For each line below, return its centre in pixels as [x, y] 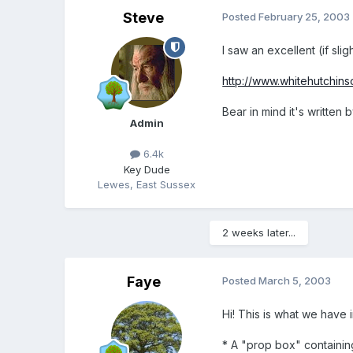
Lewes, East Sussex [147, 184]
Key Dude [147, 169]
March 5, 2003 [295, 280]
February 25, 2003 [305, 17]
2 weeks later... [259, 232]
